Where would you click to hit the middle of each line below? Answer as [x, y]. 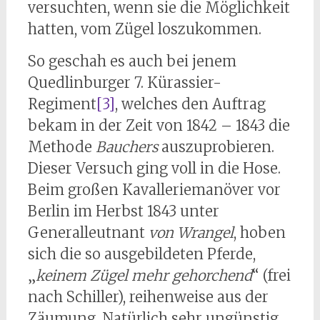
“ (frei [271, 276]
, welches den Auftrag [190, 104]
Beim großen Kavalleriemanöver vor [154, 190]
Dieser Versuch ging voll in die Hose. [154, 169]
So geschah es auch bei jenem [132, 61]
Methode [61, 147]
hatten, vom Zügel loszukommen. [144, 29]
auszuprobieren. [216, 147]
